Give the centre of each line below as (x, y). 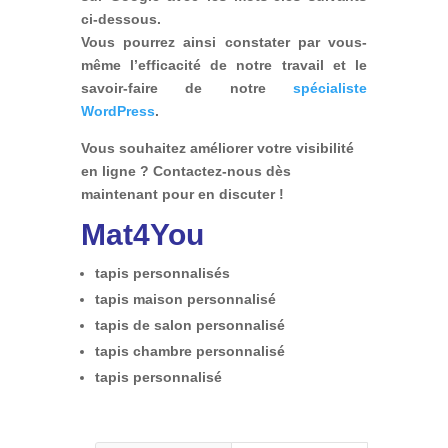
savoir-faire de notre (187, 88)
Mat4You (142, 235)
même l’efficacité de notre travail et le (224, 65)
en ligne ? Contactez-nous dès (185, 171)
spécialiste (330, 88)
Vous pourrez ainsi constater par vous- (224, 42)
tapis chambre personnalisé (189, 351)
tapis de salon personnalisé (189, 325)
